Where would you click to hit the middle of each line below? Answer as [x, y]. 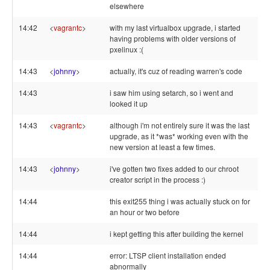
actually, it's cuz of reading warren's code [176, 71]
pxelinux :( [127, 49]
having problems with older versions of [173, 38]
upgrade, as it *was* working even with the [179, 136]
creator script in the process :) [158, 179]
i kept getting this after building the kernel [177, 234]
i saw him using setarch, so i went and [171, 93]
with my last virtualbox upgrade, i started [175, 27]
